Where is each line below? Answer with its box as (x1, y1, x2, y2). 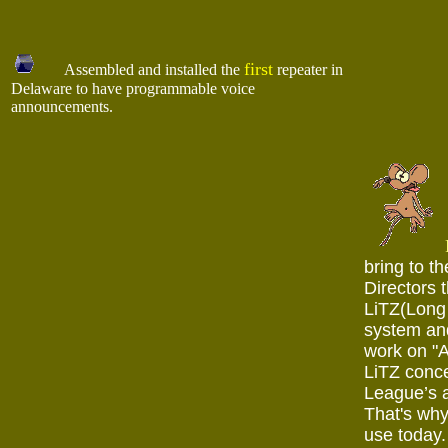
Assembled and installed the (36, 61, 244, 78)
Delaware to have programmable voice (11, 80, 255, 97)
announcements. (11, 98, 113, 115)
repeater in (273, 61, 343, 78)
